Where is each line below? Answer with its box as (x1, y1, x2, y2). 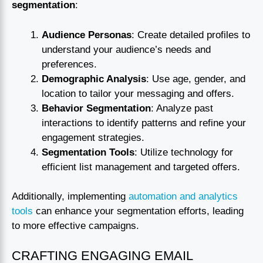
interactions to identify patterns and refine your (42, 117, 246, 129)
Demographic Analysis (42, 73, 146, 85)
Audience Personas (42, 29, 131, 41)
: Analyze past (151, 102, 213, 114)
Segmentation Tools (42, 146, 134, 158)
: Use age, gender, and (146, 73, 245, 85)
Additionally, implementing (12, 191, 129, 203)
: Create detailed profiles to (131, 29, 250, 41)
